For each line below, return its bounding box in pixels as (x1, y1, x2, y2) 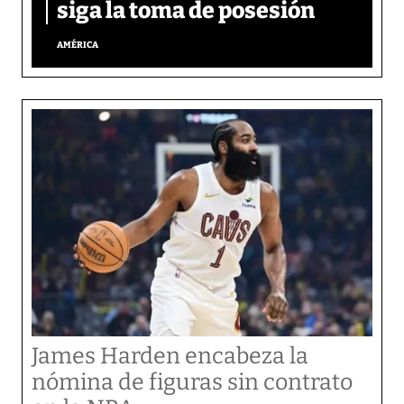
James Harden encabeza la (32, 343, 308, 370)
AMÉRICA (57, 39, 98, 50)
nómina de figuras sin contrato (32, 369, 353, 396)
